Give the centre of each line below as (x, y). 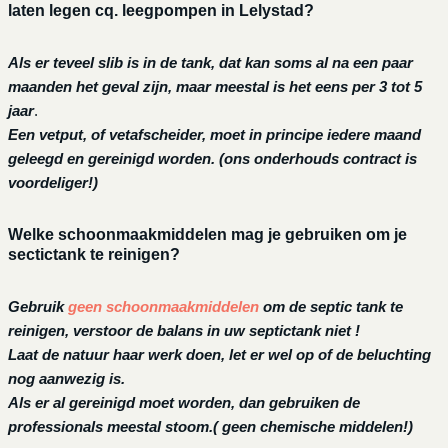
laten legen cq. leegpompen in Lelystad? (160, 11)
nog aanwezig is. (66, 379)
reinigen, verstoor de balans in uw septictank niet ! (183, 331)
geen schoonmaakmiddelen (165, 307)
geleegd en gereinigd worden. (111, 159)
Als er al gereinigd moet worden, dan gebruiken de (183, 403)
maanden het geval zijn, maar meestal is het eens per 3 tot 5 (214, 87)
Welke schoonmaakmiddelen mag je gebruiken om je (207, 235)
